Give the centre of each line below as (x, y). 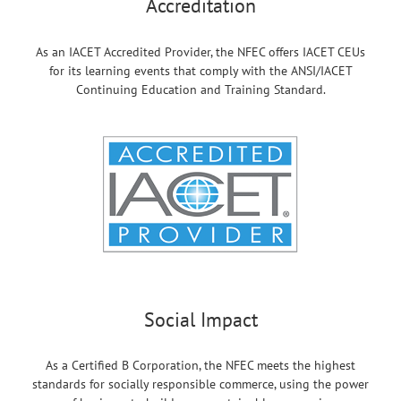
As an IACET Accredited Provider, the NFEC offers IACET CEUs (200, 51)
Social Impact (200, 320)
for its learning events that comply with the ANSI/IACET (200, 70)
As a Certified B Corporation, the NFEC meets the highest (200, 366)
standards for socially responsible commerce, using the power (200, 384)
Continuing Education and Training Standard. (200, 89)
